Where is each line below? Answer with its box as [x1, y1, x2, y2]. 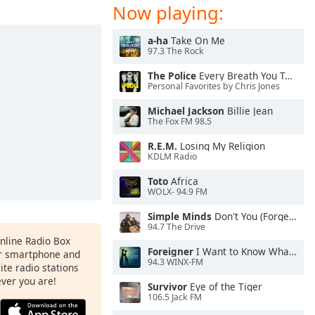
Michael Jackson [148, 104, 224, 117]
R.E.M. [148, 139, 177, 153]
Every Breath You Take [196, 69, 285, 82]
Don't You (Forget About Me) [212, 210, 289, 223]
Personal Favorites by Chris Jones [148, 80, 280, 93]
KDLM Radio [148, 150, 197, 163]
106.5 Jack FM [148, 291, 202, 304]
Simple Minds [148, 210, 212, 223]
